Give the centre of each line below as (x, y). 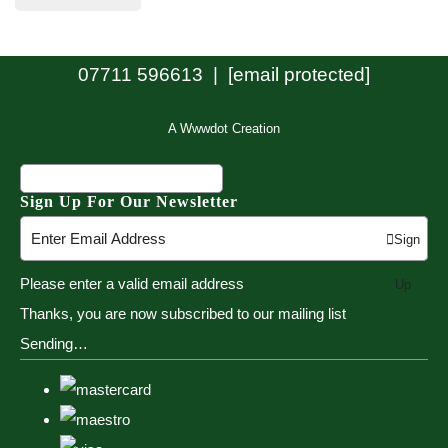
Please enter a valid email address (132, 283)
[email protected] (299, 75)
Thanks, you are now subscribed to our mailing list (183, 313)
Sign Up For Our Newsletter (129, 202)
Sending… (54, 343)
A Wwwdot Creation (224, 129)
